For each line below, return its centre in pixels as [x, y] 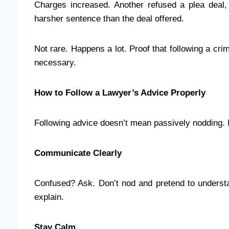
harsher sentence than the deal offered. [109, 18]
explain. [49, 197]
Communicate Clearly [78, 153]
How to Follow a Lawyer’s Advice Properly [120, 93]
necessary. [55, 62]
